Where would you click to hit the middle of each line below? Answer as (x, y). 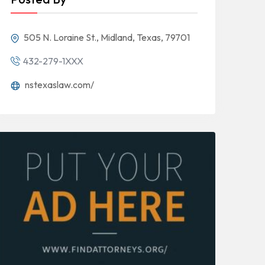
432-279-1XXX (53, 61)
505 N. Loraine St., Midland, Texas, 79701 (106, 37)
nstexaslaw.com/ (59, 85)
